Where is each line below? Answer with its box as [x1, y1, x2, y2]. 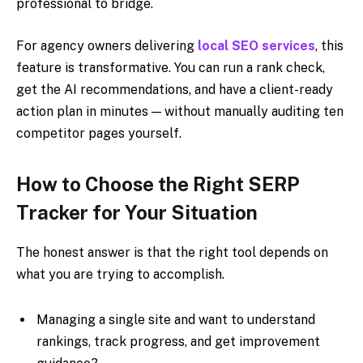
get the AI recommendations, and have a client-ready [16, 81, 333, 97]
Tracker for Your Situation [16, 200, 258, 224]
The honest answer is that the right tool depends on [16, 244, 328, 260]
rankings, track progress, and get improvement [36, 333, 320, 349]
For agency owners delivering [16, 37, 198, 53]
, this [315, 37, 344, 53]
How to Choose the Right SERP [16, 172, 300, 195]
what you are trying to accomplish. [16, 266, 224, 282]
